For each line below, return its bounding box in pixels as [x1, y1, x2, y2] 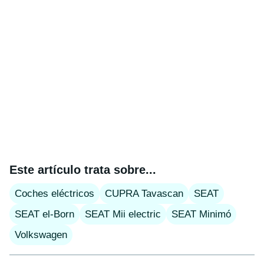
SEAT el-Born [15, 208, 74, 220]
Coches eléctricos [15, 187, 94, 199]
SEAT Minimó [171, 208, 231, 220]
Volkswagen [15, 229, 67, 240]
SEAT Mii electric [85, 208, 161, 220]
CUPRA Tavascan [105, 187, 183, 199]
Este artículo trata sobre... [9, 163, 156, 176]
